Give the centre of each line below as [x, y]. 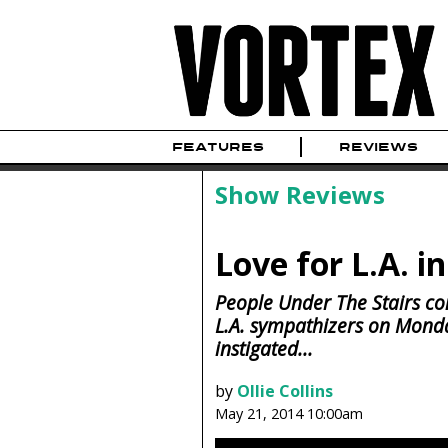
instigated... [263, 349]
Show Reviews [299, 195]
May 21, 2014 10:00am [288, 413]
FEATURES [218, 147]
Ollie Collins [284, 390]
